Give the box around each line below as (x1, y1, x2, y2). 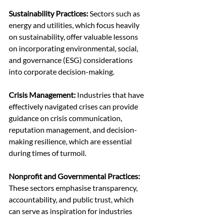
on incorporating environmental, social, (9, 44, 139, 53)
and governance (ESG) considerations (9, 55, 134, 65)
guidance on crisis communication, (9, 113, 124, 123)
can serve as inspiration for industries (9, 206, 134, 216)
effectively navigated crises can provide (9, 102, 139, 111)
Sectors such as (88, 9, 141, 18)
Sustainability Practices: (9, 9, 88, 18)
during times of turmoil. (9, 148, 86, 158)
